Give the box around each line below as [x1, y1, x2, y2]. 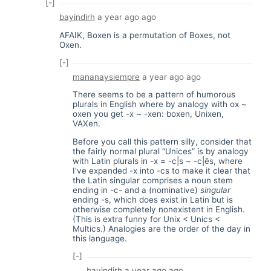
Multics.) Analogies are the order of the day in [73, 223, 250, 233]
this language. [73, 233, 127, 243]
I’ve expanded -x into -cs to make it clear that [73, 165, 250, 175]
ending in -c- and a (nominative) [73, 184, 200, 195]
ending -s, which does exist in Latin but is [73, 194, 233, 204]
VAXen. [73, 119, 100, 129]
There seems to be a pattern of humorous [73, 90, 235, 100]
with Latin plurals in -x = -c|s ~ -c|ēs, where [73, 155, 243, 166]
